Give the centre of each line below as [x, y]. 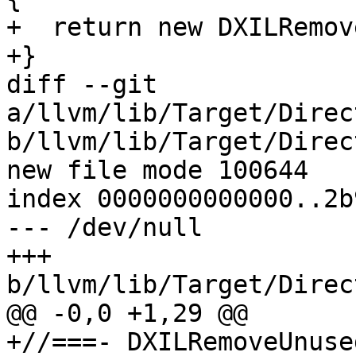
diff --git [82, 85]
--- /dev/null [104, 228]
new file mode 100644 [157, 170]
